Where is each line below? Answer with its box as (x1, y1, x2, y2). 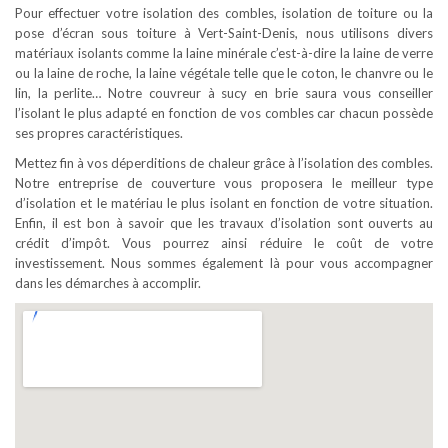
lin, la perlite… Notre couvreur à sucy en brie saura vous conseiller (15, 85, 433, 101)
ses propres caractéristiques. (15, 125, 183, 141)
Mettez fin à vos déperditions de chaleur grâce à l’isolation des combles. (15, 155, 433, 171)
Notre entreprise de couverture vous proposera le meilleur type (15, 175, 433, 191)
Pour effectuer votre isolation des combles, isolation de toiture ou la (15, 5, 433, 21)
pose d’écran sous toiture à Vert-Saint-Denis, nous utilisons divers (15, 25, 433, 41)
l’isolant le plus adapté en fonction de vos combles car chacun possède (15, 105, 433, 121)
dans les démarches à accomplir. (15, 275, 201, 291)
